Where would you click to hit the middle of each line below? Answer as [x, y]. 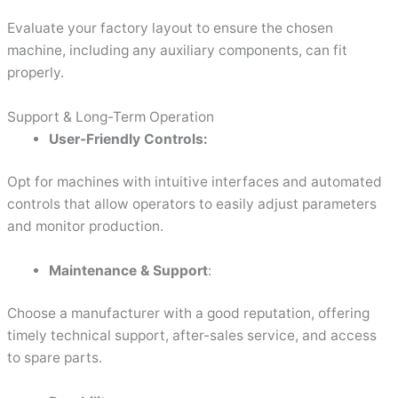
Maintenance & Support [128, 270]
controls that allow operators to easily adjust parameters [192, 204]
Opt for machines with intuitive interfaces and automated [195, 182]
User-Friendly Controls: [128, 139]
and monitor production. [86, 227]
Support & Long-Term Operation [111, 116]
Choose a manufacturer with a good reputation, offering [189, 314]
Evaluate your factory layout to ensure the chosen [171, 28]
